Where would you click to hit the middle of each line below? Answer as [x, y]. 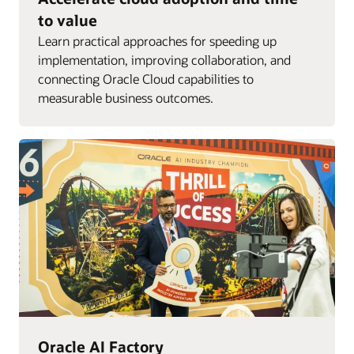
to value [68, 20]
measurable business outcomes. [126, 97]
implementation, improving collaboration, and [164, 59]
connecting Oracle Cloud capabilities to [146, 78]
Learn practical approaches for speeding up [157, 40]
